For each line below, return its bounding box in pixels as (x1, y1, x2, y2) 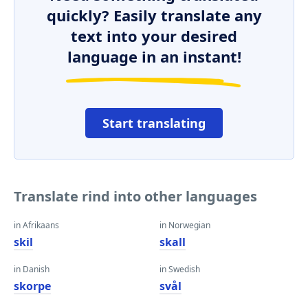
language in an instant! (67, 46, 241, 67)
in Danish (14, 263, 49, 275)
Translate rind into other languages (14, 187, 257, 206)
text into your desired (71, 25, 237, 46)
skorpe (14, 278, 51, 294)
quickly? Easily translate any (46, 5, 262, 25)
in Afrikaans (14, 219, 59, 231)
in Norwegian (159, 219, 210, 231)
